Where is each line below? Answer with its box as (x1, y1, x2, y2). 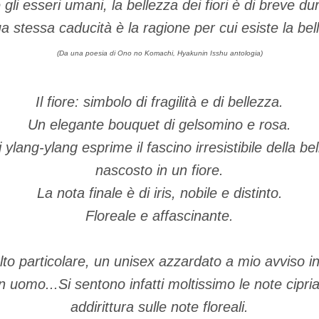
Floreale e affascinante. (85, 208, 234, 224)
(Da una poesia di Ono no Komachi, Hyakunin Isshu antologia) (56, 49, 263, 57)
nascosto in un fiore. (95, 162, 224, 178)
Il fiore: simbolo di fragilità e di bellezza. (36, 94, 283, 110)
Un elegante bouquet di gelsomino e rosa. (28, 117, 291, 132)
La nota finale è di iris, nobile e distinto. (36, 185, 283, 201)
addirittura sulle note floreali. (70, 299, 249, 315)
